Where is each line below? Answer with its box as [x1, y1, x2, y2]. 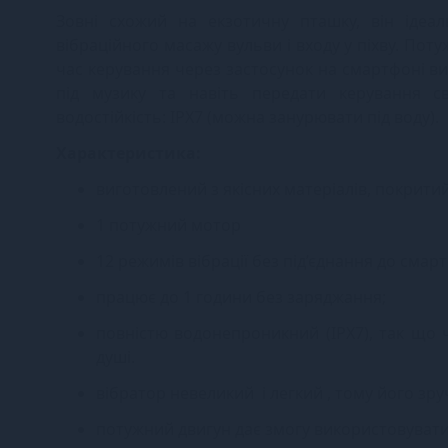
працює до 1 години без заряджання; [96, 285, 386, 308]
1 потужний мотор [96, 213, 241, 236]
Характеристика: [56, 141, 201, 164]
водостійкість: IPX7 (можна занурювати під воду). [56, 105, 439, 128]
